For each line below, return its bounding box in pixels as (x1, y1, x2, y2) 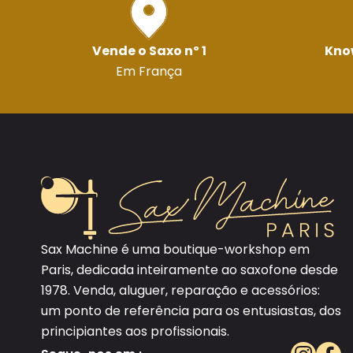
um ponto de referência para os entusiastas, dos (41, 302, 341, 320)
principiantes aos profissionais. (41, 322, 229, 340)
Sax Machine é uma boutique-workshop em (41, 240, 310, 258)
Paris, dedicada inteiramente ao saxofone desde (41, 261, 338, 279)
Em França (116, 62, 182, 80)
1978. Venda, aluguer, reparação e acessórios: (41, 281, 320, 299)
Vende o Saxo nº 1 (91, 42, 206, 60)
